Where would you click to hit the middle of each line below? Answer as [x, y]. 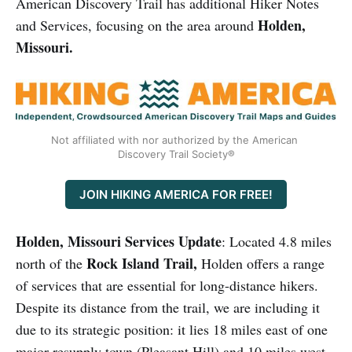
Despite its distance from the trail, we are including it [168, 307]
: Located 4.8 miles [277, 241]
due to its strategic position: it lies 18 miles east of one [172, 329]
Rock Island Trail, [142, 263]
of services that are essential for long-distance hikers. [167, 285]
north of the [51, 263]
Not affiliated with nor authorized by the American [174, 140]
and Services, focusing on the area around [137, 25]
